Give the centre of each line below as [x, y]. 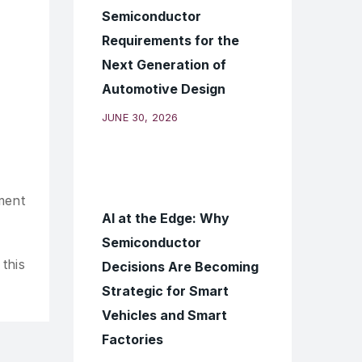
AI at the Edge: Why [166, 218]
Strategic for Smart [165, 291]
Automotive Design [164, 89]
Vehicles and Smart [164, 315]
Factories [133, 339]
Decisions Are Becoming [180, 267]
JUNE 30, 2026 [140, 117]
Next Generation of [164, 65]
